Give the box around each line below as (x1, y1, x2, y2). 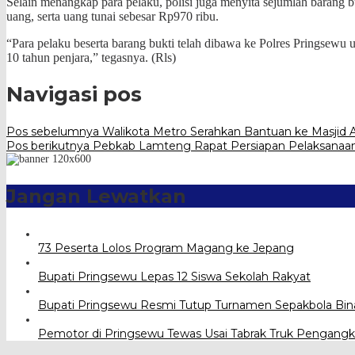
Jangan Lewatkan (6, 184, 186, 208)
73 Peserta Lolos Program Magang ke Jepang (38, 240, 294, 255)
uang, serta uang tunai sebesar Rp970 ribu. (6, 9, 219, 23)
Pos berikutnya (6, 138, 90, 153)
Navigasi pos (6, 82, 142, 108)
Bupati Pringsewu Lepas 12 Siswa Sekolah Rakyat (38, 269, 311, 284)
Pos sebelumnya (6, 124, 99, 139)
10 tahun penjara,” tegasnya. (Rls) (6, 50, 176, 64)
